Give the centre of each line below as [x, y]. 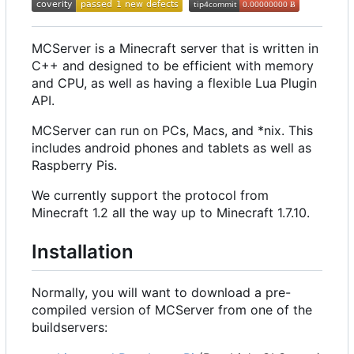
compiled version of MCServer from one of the [172, 309]
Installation [83, 252]
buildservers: [70, 327]
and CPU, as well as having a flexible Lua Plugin [174, 83]
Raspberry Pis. [74, 166]
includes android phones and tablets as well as [171, 148]
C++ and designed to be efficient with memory [173, 66]
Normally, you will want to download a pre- [161, 292]
